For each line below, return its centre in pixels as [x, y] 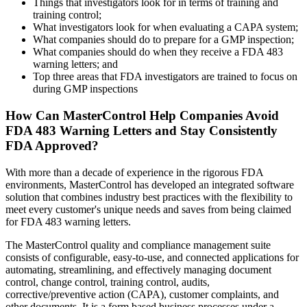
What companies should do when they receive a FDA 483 [158, 52]
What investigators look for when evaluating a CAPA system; [165, 27]
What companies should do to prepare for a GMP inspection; [163, 40]
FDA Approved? [52, 146]
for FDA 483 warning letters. [68, 221]
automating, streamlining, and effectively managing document [138, 269]
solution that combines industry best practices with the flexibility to [149, 197]
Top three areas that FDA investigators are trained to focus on [165, 77]
